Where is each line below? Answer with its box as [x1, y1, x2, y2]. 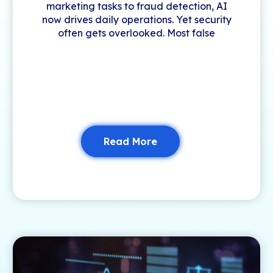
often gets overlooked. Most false [58, 27, 215, 39]
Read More [104, 135, 157, 147]
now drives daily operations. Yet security [41, 13, 232, 26]
